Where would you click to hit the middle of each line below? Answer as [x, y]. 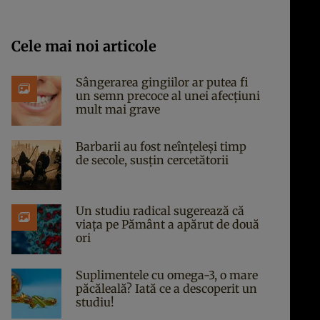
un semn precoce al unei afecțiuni [168, 96]
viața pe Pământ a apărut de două [167, 224]
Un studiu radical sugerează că [160, 211]
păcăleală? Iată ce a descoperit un [166, 289]
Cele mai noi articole [84, 46]
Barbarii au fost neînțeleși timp [161, 146]
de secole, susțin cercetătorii [152, 160]
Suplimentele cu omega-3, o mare [167, 275]
